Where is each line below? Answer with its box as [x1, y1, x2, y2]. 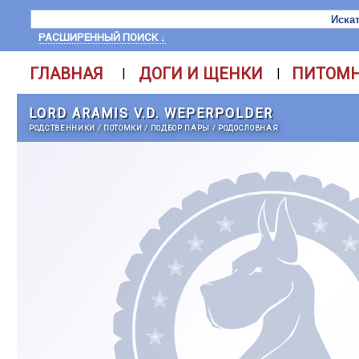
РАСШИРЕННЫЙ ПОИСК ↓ [38, 31, 166, 43]
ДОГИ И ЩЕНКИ [139, 64, 263, 83]
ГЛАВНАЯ [29, 64, 103, 83]
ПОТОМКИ [103, 123, 143, 132]
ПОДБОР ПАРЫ [150, 123, 211, 132]
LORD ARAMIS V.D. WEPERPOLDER [29, 106, 273, 121]
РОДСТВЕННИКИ [29, 123, 95, 132]
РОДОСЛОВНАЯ [218, 123, 279, 132]
